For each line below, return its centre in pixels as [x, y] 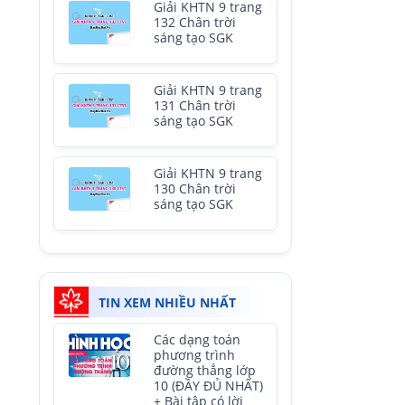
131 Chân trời [195, 106]
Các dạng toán [197, 340]
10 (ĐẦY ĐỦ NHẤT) [208, 386]
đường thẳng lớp [205, 371]
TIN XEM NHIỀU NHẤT [167, 302]
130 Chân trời [195, 189]
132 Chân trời [195, 23]
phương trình [194, 355]
